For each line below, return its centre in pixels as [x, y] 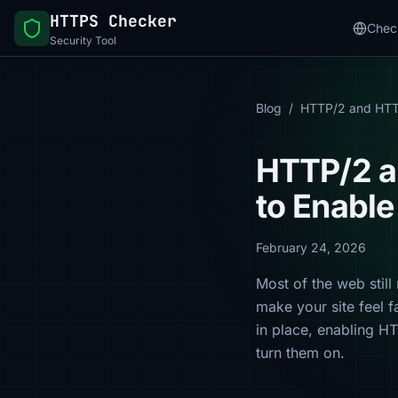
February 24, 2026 [311, 247]
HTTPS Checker [113, 20]
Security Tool [83, 40]
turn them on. [300, 353]
